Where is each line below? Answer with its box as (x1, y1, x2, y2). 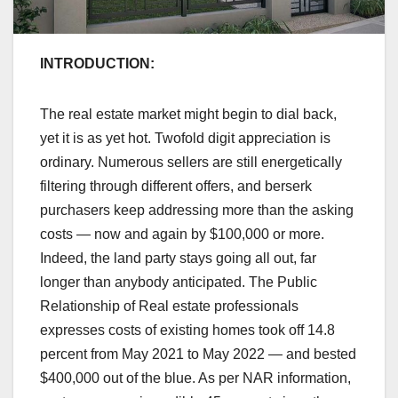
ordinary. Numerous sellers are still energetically (40, 155, 342, 171)
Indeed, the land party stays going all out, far (40, 251, 316, 267)
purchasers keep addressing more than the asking (40, 203, 354, 219)
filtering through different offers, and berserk (40, 179, 312, 195)
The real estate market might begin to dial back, (40, 107, 337, 123)
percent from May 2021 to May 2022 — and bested (40, 346, 356, 362)
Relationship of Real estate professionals (40, 298, 298, 314)
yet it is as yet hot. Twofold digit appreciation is (40, 131, 330, 147)
